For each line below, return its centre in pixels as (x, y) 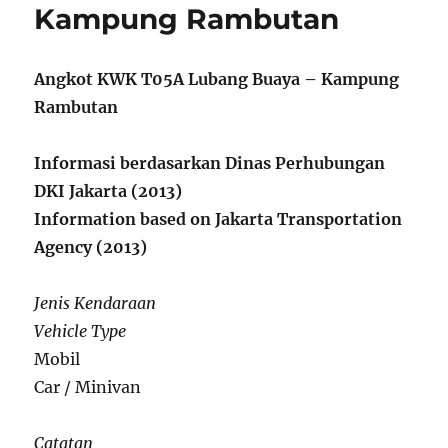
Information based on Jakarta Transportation (218, 219)
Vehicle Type (80, 331)
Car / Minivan (88, 387)
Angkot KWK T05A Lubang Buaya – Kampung (217, 79)
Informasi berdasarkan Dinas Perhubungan (210, 163)
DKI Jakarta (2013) (108, 191)
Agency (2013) (91, 247)
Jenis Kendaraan (95, 303)
